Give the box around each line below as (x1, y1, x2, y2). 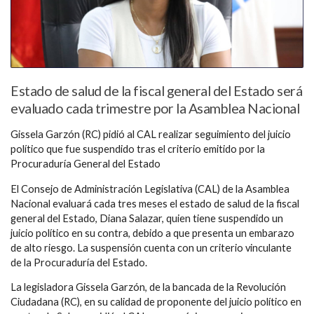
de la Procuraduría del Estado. (11, 256, 147, 268)
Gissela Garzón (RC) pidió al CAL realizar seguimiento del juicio (11, 128, 291, 141)
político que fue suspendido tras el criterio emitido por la (11, 143, 265, 156)
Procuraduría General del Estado (11, 158, 161, 170)
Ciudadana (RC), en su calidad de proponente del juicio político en (11, 296, 301, 308)
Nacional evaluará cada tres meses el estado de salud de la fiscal (11, 197, 299, 210)
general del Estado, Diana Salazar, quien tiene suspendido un (11, 212, 283, 224)
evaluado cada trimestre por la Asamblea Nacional (11, 100, 299, 117)
